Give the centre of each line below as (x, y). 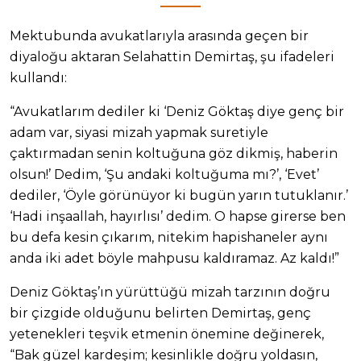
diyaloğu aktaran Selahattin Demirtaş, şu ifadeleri (172, 56)
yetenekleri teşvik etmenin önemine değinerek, (167, 334)
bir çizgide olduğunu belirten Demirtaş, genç (160, 313)
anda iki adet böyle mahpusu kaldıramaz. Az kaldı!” (174, 258)
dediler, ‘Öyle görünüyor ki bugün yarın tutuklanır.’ (179, 195)
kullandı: (38, 77)
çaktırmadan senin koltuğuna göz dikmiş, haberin (174, 153)
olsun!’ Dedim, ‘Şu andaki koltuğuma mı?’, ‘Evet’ (164, 174)
